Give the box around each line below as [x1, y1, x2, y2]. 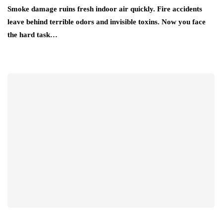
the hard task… [7, 30, 57, 39]
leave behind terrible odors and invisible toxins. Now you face [7, 17, 206, 26]
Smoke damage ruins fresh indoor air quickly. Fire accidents [7, 4, 202, 13]
